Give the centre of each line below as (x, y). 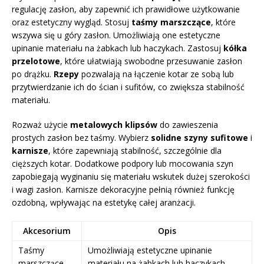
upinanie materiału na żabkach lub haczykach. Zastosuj (118, 48)
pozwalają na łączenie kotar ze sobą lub (156, 74)
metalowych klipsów (114, 124)
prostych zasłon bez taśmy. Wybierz (81, 137)
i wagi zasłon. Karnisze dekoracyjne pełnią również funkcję (123, 189)
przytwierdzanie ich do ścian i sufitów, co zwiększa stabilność (128, 87)
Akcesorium (47, 230)
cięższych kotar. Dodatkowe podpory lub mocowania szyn (123, 163)
